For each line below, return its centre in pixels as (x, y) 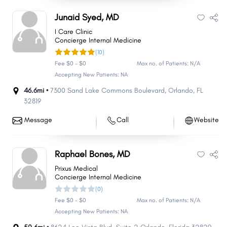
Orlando (181, 90)
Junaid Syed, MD (87, 17)
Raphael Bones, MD (92, 154)
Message (38, 120)
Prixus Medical (76, 168)
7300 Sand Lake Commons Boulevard (107, 90)
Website (206, 120)
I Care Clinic (73, 32)
